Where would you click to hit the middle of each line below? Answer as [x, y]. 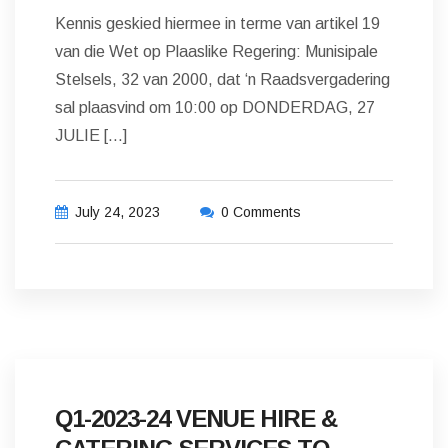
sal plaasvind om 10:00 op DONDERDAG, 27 [215, 107]
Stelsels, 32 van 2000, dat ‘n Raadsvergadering [222, 79]
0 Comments [261, 212]
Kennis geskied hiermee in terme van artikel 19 [217, 23]
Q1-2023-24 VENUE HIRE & [196, 418]
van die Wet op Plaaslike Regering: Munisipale [216, 51]
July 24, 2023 [117, 212]
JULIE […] [91, 135]
